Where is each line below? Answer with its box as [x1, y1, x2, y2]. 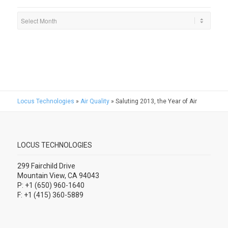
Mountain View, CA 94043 [17, 171, 99, 180]
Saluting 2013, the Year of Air [115, 97, 197, 105]
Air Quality [80, 97, 109, 105]
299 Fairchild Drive [17, 161, 75, 170]
